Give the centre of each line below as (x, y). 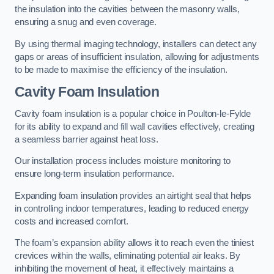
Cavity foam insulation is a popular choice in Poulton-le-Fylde (133, 113)
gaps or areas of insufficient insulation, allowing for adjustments (137, 57)
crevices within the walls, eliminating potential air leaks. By (128, 256)
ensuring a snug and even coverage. (86, 22)
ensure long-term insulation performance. (95, 174)
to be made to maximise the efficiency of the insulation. (121, 69)
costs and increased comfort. (72, 221)
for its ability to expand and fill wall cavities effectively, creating (135, 126)
